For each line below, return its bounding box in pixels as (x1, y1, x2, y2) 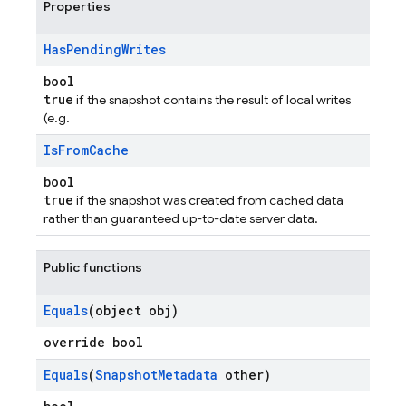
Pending (66, 41, 121, 58)
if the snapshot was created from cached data (73, 192, 343, 208)
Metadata (158, 366, 217, 383)
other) (217, 366, 271, 383)
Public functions (43, 259, 142, 275)
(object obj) (88, 302, 179, 319)
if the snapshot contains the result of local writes (73, 92, 351, 108)
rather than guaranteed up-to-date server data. (43, 210, 318, 227)
